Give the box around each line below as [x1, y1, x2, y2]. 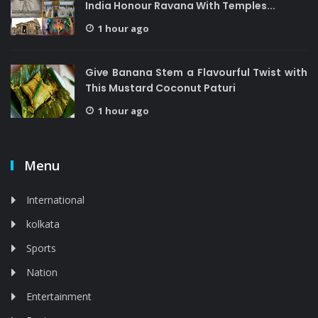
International [26, 193, 84, 207]
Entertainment [26, 290, 92, 303]
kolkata [26, 217, 60, 231]
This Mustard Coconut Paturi [85, 81, 236, 95]
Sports [26, 241, 56, 255]
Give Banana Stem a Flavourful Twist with [85, 65, 307, 79]
